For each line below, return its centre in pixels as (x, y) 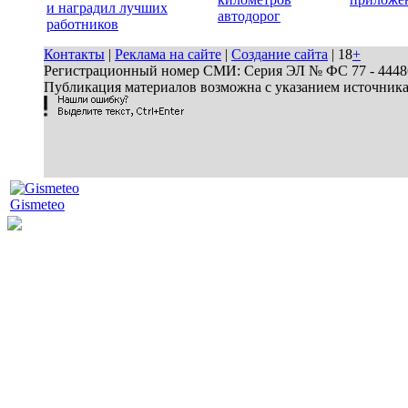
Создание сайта (280, 54)
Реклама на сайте (168, 54)
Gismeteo (37, 204)
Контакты (74, 54)
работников (82, 25)
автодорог (249, 16)
